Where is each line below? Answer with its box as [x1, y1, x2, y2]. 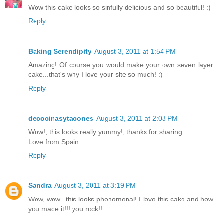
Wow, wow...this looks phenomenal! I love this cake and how [28, 195, 213, 203]
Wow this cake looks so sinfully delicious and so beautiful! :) [28, 3, 211, 12]
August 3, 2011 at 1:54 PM [94, 47, 176, 55]
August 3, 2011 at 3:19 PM [54, 182, 136, 190]
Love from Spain [28, 138, 79, 146]
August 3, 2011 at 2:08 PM [96, 114, 178, 123]
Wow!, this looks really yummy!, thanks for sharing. [28, 128, 184, 136]
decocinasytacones [28, 114, 93, 123]
